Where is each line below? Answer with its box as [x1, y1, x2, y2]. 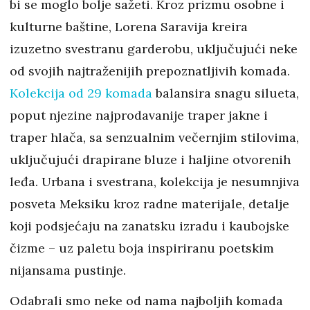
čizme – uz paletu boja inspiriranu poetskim [10, 239, 274, 256]
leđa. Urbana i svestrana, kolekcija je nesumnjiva [10, 173, 300, 190]
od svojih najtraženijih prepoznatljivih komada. [10, 62, 290, 79]
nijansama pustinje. [10, 262, 126, 278]
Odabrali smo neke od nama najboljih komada [10, 292, 283, 309]
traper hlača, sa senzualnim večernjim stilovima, [10, 129, 299, 145]
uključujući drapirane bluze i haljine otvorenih [10, 151, 291, 167]
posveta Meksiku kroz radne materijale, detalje [10, 195, 289, 212]
